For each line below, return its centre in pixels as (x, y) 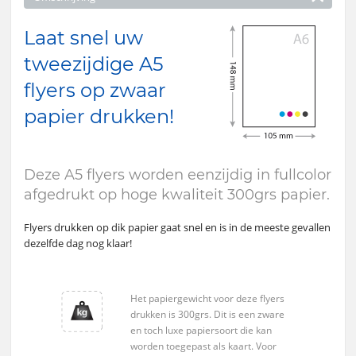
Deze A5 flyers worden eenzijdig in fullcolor (178, 175)
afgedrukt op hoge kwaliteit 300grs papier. (177, 195)
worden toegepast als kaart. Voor (203, 346)
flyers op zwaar (95, 91)
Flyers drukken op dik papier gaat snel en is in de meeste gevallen (177, 228)
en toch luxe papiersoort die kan (201, 331)
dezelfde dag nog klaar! (78, 244)
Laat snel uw (83, 38)
